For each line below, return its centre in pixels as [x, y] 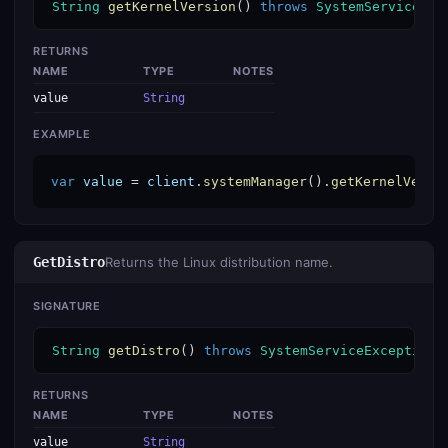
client [171, 181]
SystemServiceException [348, 350]
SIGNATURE [67, 306]
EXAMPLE [62, 134]
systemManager [255, 181]
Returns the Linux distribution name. [219, 262]
